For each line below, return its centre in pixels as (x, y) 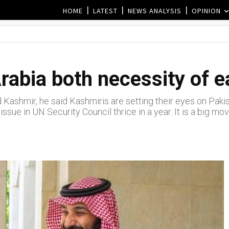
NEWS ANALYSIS (155, 10)
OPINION (206, 10)
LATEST (105, 10)
